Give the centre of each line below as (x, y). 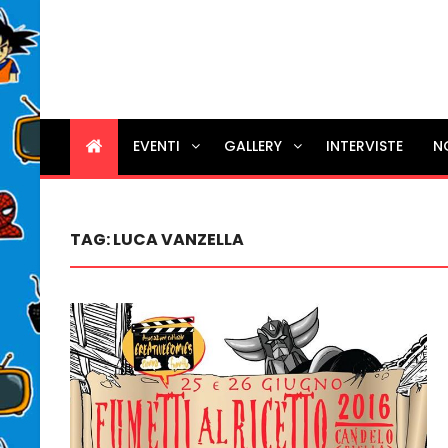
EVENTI (157, 145)
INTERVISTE (365, 145)
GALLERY (253, 145)
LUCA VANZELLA (179, 239)
